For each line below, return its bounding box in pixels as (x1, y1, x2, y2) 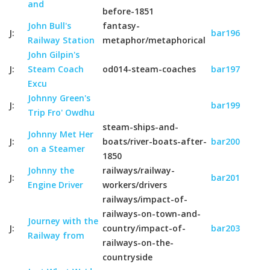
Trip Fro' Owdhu (28, 107, 95, 118)
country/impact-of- (102, 222, 186, 234)
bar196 (211, 27, 240, 39)
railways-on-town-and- (102, 208, 201, 219)
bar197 (211, 63, 240, 75)
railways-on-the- (102, 237, 174, 248)
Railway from (28, 230, 84, 241)
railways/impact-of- (102, 193, 187, 205)
